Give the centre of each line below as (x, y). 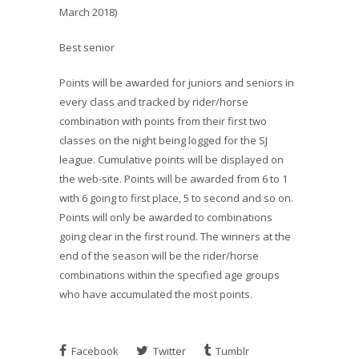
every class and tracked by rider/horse (154, 102)
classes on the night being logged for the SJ (163, 140)
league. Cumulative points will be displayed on (171, 159)
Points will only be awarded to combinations (166, 217)
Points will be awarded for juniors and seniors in (177, 83)
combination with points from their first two (163, 121)
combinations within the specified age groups (169, 275)
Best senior (87, 47)
